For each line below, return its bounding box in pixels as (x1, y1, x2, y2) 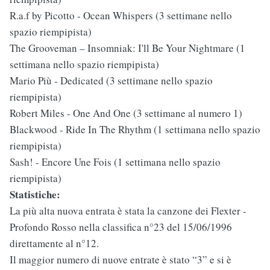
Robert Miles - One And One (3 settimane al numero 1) (10, 106, 242, 121)
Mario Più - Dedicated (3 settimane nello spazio (10, 74, 213, 88)
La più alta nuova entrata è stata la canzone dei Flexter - (10, 204, 246, 218)
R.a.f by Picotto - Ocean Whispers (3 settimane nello (10, 8, 232, 23)
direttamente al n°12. (10, 236, 99, 251)
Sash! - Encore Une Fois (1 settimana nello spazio (10, 155, 221, 169)
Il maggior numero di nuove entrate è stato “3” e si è (10, 253, 231, 267)
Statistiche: (10, 187, 60, 202)
